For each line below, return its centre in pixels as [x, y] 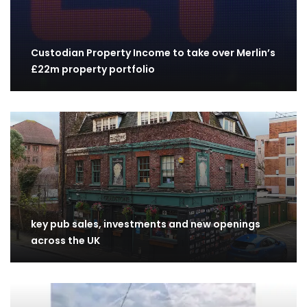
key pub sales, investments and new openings [146, 224]
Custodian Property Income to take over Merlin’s [153, 53]
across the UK [65, 240]
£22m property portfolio [93, 70]
